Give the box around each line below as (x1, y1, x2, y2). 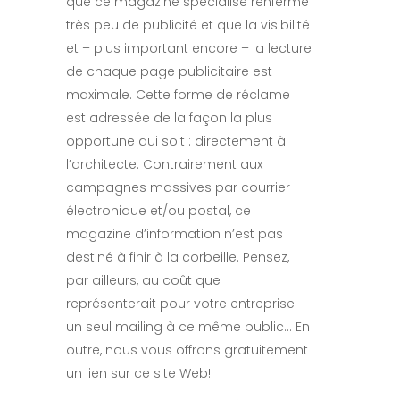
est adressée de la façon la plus (66, 108, 272, 127)
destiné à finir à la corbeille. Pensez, (66, 247, 289, 266)
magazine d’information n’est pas (66, 224, 283, 243)
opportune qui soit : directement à (66, 131, 286, 150)
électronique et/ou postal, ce (66, 201, 251, 220)
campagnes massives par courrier (66, 178, 290, 196)
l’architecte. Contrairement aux (66, 154, 262, 173)
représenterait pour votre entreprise (66, 294, 295, 312)
